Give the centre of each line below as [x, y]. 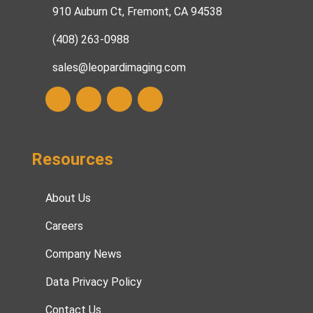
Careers [64, 226]
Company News [83, 254]
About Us [68, 198]
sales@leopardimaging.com [119, 68]
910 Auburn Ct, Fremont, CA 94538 [137, 12]
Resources [72, 160]
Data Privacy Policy [93, 282]
